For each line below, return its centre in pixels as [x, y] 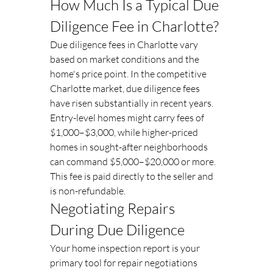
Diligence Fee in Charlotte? [134, 26]
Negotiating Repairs [114, 208]
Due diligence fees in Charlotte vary [125, 44]
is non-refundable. [88, 191]
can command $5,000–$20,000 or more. [134, 161]
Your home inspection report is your [126, 248]
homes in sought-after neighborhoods [130, 147]
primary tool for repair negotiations [125, 263]
